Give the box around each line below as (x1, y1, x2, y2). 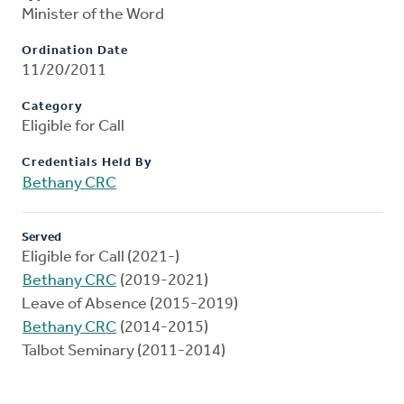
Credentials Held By (22, 156, 152, 170)
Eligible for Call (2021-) (22, 249, 179, 267)
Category (22, 100, 83, 115)
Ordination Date (22, 44, 128, 59)
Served (22, 231, 61, 245)
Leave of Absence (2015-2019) (22, 296, 238, 314)
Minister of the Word (22, 6, 164, 24)
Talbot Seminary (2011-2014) (22, 343, 225, 361)
